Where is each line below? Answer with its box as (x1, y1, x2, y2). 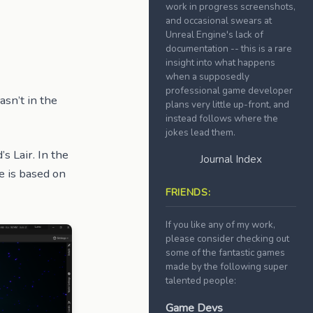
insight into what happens (165, 56, 275, 69)
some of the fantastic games (165, 246, 285, 259)
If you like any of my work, (165, 218, 275, 231)
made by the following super (165, 260, 288, 273)
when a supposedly (165, 70, 249, 83)
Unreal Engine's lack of (165, 28, 263, 41)
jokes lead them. (165, 126, 235, 139)
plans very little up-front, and (165, 98, 289, 111)
